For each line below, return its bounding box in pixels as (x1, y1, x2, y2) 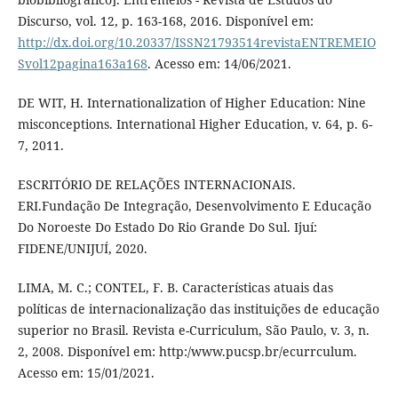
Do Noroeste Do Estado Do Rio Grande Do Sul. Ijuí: (17, 219, 317, 236)
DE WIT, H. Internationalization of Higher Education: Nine (17, 94, 366, 112)
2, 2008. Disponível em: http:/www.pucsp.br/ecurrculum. (17, 343, 357, 361)
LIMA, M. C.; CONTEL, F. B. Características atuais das (17, 279, 333, 297)
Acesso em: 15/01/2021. (17, 364, 155, 382)
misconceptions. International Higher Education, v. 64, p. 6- (17, 115, 372, 133)
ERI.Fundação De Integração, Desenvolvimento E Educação (17, 197, 371, 215)
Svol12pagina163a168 (17, 55, 147, 73)
